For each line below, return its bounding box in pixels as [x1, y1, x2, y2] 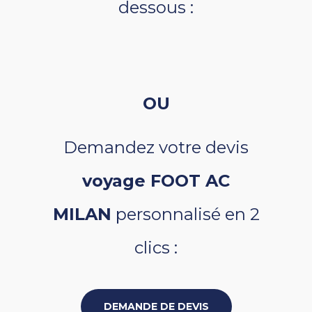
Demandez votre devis [63, 137, 249, 157]
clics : [134, 237, 178, 258]
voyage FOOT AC [82, 171, 230, 191]
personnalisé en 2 [111, 204, 260, 224]
